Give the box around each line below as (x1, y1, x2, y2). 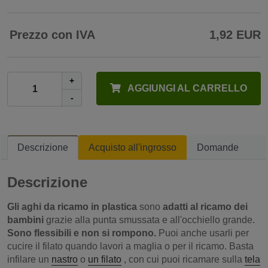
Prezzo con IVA (10, 28, 95, 42)
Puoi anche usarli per (156, 227, 249, 238)
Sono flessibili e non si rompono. (7, 227, 156, 238)
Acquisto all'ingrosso (89, 142, 176, 153)
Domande (197, 142, 239, 153)
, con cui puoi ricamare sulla (121, 254, 245, 264)
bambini (7, 214, 44, 225)
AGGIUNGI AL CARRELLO (126, 83, 248, 94)
